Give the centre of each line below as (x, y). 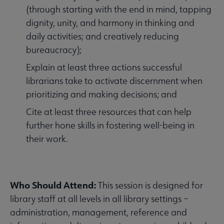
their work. (47, 139)
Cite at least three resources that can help (109, 112)
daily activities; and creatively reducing (102, 36)
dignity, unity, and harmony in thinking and (110, 23)
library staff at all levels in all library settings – (99, 199)
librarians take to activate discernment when (114, 81)
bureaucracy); (54, 50)
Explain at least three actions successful (104, 67)
